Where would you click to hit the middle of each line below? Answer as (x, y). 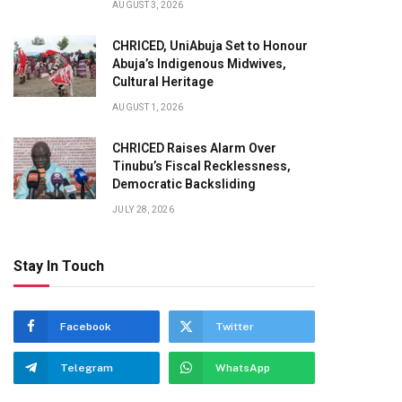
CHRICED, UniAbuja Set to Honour (210, 46)
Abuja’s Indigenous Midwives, (199, 64)
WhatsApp (243, 368)
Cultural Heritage (163, 82)
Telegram (87, 368)
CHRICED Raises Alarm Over (194, 148)
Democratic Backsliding (184, 184)
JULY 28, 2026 (143, 210)
